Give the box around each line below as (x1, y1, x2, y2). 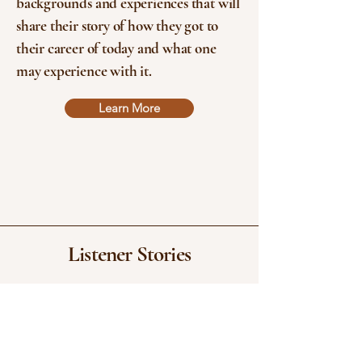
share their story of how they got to (16, 16, 219, 35)
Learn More (99, 100, 160, 116)
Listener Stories (67, 241, 192, 267)
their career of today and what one (16, 39, 217, 57)
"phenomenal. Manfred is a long (16, 334, 242, 353)
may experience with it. (16, 61, 152, 80)
